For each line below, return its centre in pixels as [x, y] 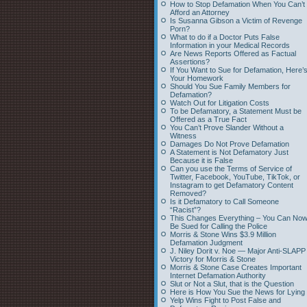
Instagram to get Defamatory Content [232, 185]
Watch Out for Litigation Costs [220, 103]
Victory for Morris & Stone [213, 259]
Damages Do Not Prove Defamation [230, 144]
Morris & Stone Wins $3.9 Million [223, 234]
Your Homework [197, 78]
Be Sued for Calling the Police [219, 226]
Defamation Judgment [206, 243]
